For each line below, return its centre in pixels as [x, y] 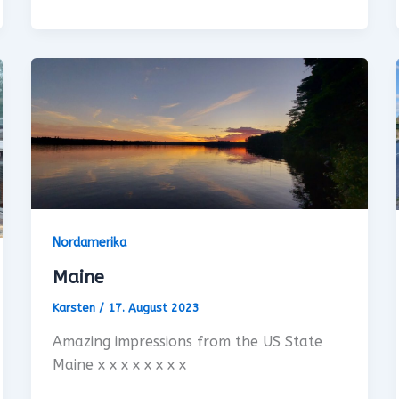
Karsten [75, 308]
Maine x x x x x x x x [119, 364]
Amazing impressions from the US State [187, 341]
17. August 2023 [153, 308]
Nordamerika [89, 243]
